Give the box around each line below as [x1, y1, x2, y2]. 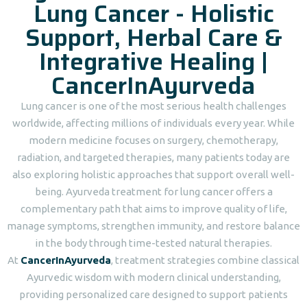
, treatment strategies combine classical [111, 254, 299, 266]
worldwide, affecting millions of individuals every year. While [12, 117, 295, 129]
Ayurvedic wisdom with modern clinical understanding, [26, 271, 281, 283]
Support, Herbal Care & [25, 19, 282, 56]
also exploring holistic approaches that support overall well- [12, 169, 295, 180]
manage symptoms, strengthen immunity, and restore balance [7, 220, 300, 232]
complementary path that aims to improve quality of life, [20, 203, 287, 214]
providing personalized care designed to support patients [19, 288, 288, 300]
